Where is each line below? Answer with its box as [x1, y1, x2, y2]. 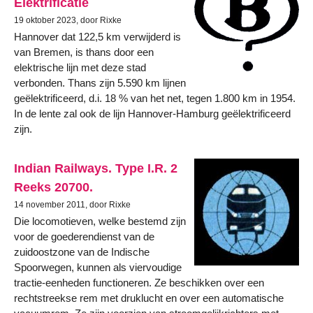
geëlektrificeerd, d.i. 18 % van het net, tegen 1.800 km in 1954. [14, 92, 296, 105]
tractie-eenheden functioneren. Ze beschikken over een [14, 276, 264, 289]
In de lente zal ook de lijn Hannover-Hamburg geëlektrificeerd [14, 108, 291, 120]
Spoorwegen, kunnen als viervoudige [14, 261, 182, 273]
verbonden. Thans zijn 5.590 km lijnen [14, 77, 186, 89]
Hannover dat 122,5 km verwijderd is [14, 31, 181, 43]
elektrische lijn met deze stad [14, 61, 146, 74]
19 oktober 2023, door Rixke [14, 15, 122, 26]
